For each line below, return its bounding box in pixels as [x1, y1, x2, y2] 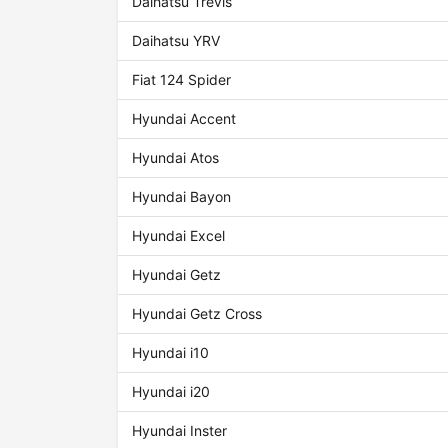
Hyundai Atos [132, 149, 220, 167]
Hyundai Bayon [132, 188, 232, 206]
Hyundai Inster [132, 422, 228, 440]
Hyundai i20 [132, 383, 211, 401]
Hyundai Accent [132, 110, 237, 128]
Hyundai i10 [132, 344, 210, 362]
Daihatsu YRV [132, 32, 221, 50]
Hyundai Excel [132, 227, 226, 245]
